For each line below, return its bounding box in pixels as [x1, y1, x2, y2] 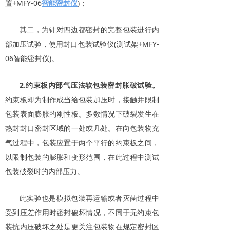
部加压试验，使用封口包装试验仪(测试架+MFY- [5, 39, 159, 49]
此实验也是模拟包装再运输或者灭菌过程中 [20, 193, 159, 203]
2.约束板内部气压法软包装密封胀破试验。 [20, 80, 159, 90]
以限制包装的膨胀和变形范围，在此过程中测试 [5, 151, 159, 162]
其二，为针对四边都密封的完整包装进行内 [20, 24, 159, 34]
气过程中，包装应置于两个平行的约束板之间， [5, 137, 159, 147]
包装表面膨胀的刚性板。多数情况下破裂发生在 [5, 108, 159, 119]
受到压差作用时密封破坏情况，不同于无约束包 [5, 207, 159, 217]
